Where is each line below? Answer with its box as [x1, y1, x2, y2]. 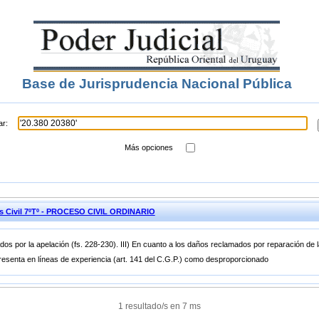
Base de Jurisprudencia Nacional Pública [21, 76, 292, 91]
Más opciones [124, 143, 173, 152]
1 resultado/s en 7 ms [118, 301, 202, 311]
